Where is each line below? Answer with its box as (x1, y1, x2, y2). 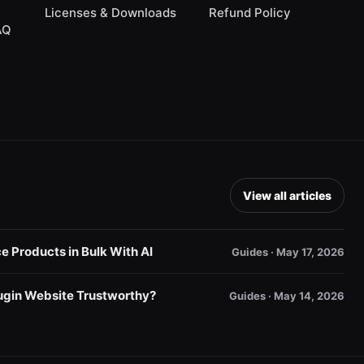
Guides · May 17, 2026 (232, 245, 344, 258)
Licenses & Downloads (44, 5, 176, 21)
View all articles (243, 188, 331, 203)
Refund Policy (209, 5, 292, 21)
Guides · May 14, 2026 (229, 288, 344, 302)
